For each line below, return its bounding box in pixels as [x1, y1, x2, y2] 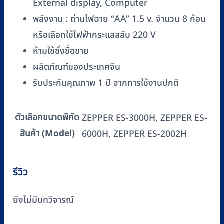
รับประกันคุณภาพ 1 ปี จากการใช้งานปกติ [33, 76, 179, 90]
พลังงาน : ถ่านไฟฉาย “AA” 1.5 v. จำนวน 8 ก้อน [33, 12, 206, 26]
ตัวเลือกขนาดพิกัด [15, 111, 79, 125]
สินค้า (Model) [19, 127, 75, 141]
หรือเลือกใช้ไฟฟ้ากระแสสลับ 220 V [33, 28, 156, 42]
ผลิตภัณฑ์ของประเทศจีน [33, 60, 120, 74]
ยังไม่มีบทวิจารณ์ [13, 193, 74, 207]
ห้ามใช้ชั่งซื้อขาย [33, 44, 89, 58]
